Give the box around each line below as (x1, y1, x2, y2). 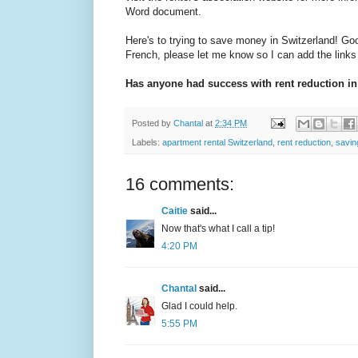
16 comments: (125, 173, 234, 194)
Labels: (132, 137, 162, 147)
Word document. (125, 6, 201, 18)
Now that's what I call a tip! (161, 222, 275, 234)
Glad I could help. (161, 300, 237, 312)
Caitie (161, 205, 188, 217)
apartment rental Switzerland (162, 137, 272, 147)
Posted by (132, 117, 173, 128)
